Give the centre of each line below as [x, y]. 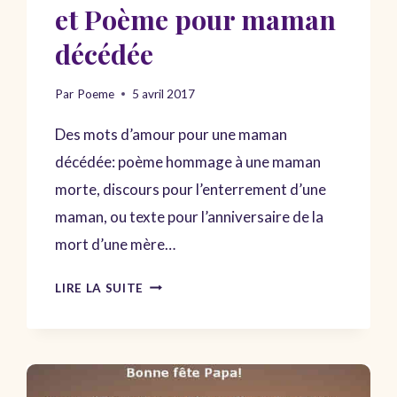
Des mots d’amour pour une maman [171, 134]
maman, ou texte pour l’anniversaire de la [190, 216]
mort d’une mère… [116, 244]
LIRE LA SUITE [100, 288]
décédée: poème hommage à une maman [188, 161]
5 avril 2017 [163, 93]
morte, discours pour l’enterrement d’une [191, 189]
